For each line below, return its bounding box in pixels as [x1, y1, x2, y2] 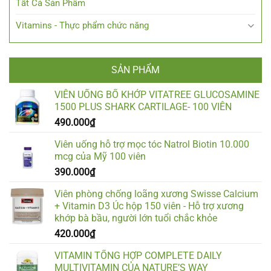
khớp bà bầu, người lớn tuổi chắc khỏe [54, 212, 217, 224]
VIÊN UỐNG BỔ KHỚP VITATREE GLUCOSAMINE [54, 88, 260, 100]
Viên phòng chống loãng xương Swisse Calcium [54, 188, 258, 200]
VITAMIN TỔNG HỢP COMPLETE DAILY [54, 249, 222, 261]
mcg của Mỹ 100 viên [54, 150, 148, 162]
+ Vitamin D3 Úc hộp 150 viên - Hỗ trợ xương [54, 200, 244, 212]
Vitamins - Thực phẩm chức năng [16, 19, 149, 31]
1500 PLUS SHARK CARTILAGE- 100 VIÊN [54, 100, 232, 113]
